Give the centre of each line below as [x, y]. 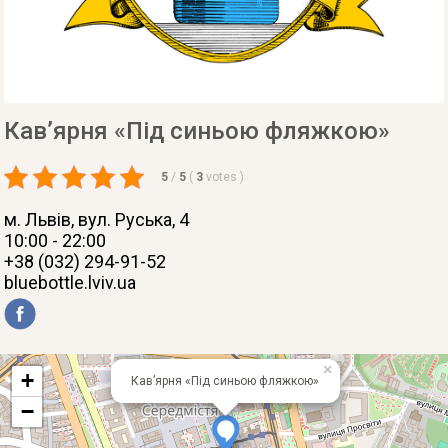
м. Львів [38, 219]
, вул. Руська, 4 [130, 219]
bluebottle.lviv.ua [70, 282]
